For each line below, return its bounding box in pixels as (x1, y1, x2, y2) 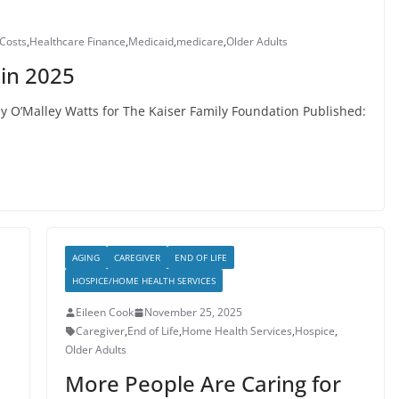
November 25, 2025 (143, 305, 242, 320)
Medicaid (128, 34, 174, 49)
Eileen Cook (75, 305, 134, 320)
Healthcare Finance (29, 34, 126, 49)
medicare (176, 34, 224, 49)
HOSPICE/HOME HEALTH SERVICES (71, 274, 216, 287)
